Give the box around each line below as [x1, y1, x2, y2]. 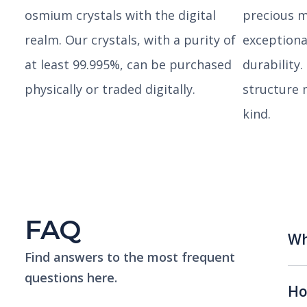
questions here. [25, 269, 117, 286]
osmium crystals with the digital [25, 6, 216, 23]
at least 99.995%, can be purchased [25, 56, 232, 73]
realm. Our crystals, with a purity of [25, 31, 236, 48]
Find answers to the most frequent [25, 248, 235, 265]
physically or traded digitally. [25, 80, 195, 97]
